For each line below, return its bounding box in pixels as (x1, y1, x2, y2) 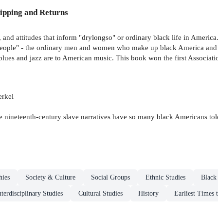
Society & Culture (25, 174, 75, 182)
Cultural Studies (78, 190, 123, 198)
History (138, 190, 159, 198)
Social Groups (91, 174, 130, 182)
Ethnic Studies (145, 174, 185, 182)
